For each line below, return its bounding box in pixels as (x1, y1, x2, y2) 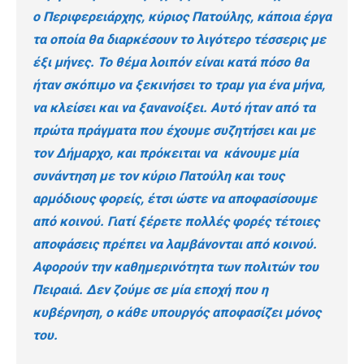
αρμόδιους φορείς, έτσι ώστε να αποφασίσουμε (32, 191, 317, 207)
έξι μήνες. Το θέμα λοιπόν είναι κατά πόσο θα (32, 54, 309, 71)
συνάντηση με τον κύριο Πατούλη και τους (32, 168, 284, 184)
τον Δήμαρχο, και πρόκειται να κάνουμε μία (32, 145, 298, 162)
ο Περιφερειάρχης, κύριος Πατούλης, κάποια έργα (32, 9, 331, 25)
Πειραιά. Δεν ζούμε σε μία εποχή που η (32, 282, 268, 298)
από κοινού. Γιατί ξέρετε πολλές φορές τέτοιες (32, 214, 319, 230)
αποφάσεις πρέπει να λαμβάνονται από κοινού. (32, 236, 317, 253)
